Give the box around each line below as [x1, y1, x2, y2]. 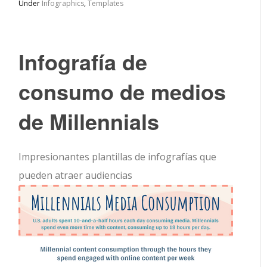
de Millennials [18, 105, 160, 136]
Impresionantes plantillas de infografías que [18, 150, 217, 163]
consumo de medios [18, 76, 226, 107]
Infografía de [18, 46, 148, 77]
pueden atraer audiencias [18, 169, 133, 182]
